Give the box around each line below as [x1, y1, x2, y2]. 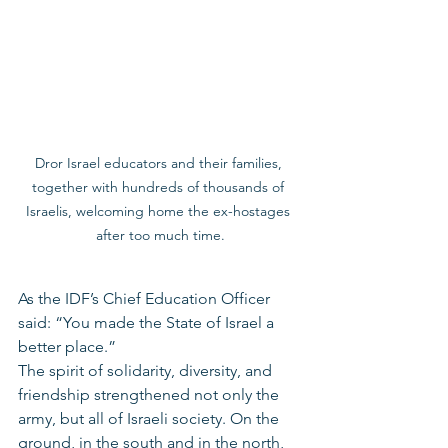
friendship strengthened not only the [18, 385, 283, 404]
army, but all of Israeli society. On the [18, 409, 283, 428]
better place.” [18, 337, 116, 356]
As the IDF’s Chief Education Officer [18, 289, 274, 308]
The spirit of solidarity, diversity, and [18, 361, 276, 380]
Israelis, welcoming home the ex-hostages [26, 202, 294, 220]
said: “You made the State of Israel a [18, 313, 278, 332]
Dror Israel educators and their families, [34, 154, 286, 172]
